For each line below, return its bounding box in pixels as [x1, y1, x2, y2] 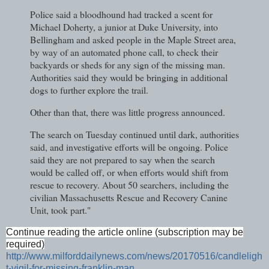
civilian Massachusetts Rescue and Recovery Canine [30, 191, 228, 204]
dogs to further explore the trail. [30, 83, 148, 97]
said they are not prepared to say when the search [30, 153, 215, 166]
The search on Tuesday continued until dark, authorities [30, 128, 239, 141]
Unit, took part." [30, 204, 91, 217]
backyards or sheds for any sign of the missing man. [30, 58, 225, 71]
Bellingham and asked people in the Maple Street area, [30, 33, 236, 46]
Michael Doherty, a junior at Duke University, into [30, 20, 218, 34]
